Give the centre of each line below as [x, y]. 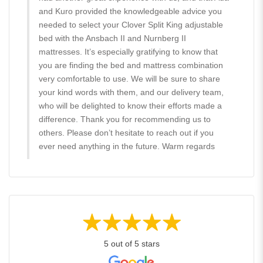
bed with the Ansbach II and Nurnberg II [112, 38]
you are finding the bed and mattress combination [131, 65]
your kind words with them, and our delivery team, [131, 92]
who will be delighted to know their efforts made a [130, 105]
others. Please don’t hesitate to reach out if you [126, 132]
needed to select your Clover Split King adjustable [131, 24]
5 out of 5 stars [131, 243]
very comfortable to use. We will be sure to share [129, 78]
